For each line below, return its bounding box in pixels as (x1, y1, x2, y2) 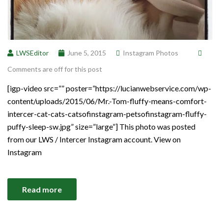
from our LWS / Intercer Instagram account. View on (7, 134, 181, 144)
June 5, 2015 (67, 48, 106, 57)
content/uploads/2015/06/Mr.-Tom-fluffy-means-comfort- (7, 96, 207, 106)
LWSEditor (16, 48, 49, 57)
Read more (22, 184, 62, 194)
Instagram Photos (123, 48, 178, 57)
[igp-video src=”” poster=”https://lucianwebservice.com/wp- (7, 83, 211, 93)
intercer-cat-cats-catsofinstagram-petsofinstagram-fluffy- (7, 109, 207, 118)
